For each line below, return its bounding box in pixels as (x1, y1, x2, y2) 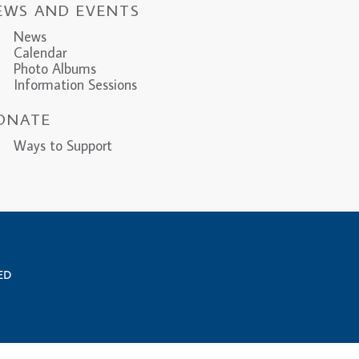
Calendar (13, 43, 67, 63)
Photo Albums (13, 59, 96, 79)
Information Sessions (13, 75, 137, 95)
